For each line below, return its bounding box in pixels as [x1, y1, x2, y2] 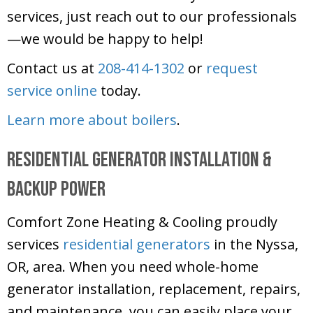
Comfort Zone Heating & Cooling [7, 212, 222, 232]
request [206, 59, 258, 78]
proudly [222, 212, 277, 232]
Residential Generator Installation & [7, 147, 272, 173]
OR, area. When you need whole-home [7, 257, 259, 277]
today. [97, 81, 141, 101]
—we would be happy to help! [7, 29, 203, 49]
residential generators [63, 235, 210, 254]
